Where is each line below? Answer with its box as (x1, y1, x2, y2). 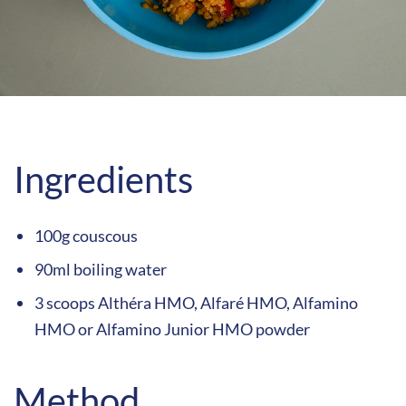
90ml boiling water (34, 258, 167, 279)
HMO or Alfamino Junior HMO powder (34, 318, 310, 339)
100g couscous (34, 225, 138, 246)
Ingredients (14, 157, 193, 201)
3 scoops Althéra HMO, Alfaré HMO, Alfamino (34, 292, 358, 313)
